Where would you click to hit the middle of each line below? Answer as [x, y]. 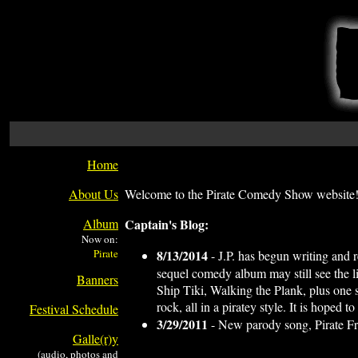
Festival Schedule [74, 309]
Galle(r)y [95, 338]
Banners [97, 279]
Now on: [100, 239]
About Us [93, 194]
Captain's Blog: [167, 224]
